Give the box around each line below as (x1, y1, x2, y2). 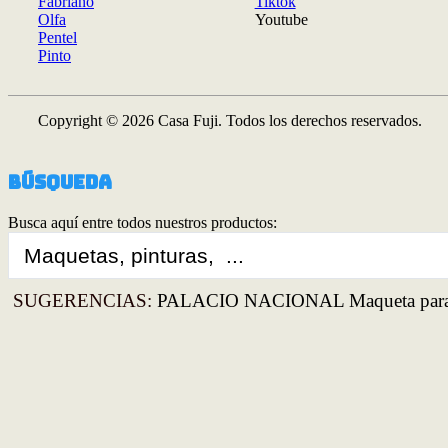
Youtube (254, 11, 308, 28)
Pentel (38, 29, 77, 46)
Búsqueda (8, 170, 112, 195)
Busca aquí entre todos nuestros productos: (8, 213, 277, 231)
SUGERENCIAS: (13, 289, 152, 311)
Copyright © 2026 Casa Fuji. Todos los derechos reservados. (38, 112, 422, 129)
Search (7, 230, 50, 248)
